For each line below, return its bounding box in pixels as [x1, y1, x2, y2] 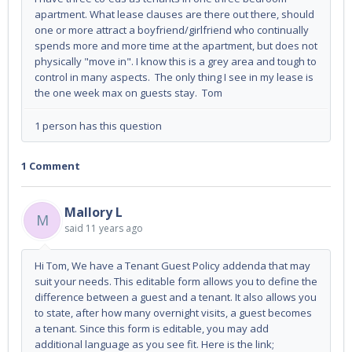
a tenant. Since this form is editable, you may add [35, 321, 269, 336]
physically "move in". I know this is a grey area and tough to [35, 54, 317, 68]
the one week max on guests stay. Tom [35, 86, 222, 100]
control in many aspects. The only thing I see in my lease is [35, 70, 313, 84]
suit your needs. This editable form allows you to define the [35, 274, 317, 289]
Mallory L [64, 203, 123, 222]
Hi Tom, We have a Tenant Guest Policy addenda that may [35, 258, 310, 273]
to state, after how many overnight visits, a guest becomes [35, 306, 312, 321]
